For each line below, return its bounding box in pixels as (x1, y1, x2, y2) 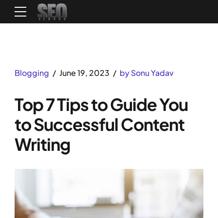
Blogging (15, 68, 49, 78)
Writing (15, 133, 70, 155)
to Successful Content (15, 113, 184, 135)
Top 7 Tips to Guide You (15, 93, 188, 115)
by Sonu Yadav (120, 68, 174, 78)
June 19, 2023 (59, 68, 109, 78)
